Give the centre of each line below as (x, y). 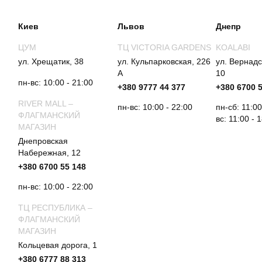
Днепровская (43, 141)
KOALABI (233, 47)
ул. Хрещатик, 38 (51, 61)
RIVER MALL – (46, 104)
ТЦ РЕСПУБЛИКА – (55, 208)
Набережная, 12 (49, 153)
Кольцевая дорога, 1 (58, 245)
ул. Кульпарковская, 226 (164, 61)
